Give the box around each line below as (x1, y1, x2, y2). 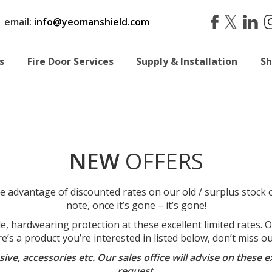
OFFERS (119, 146, 203, 176)
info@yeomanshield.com (34, 15, 149, 29)
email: (2, 15, 34, 29)
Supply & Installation (136, 55, 238, 68)
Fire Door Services (27, 55, 114, 68)
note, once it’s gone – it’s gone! (66, 199, 206, 212)
